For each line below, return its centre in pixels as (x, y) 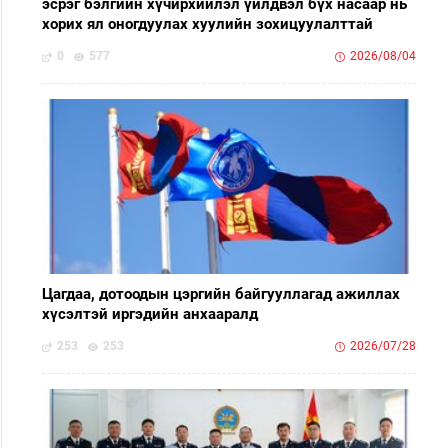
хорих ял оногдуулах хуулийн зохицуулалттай (207, 24)
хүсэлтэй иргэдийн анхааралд (150, 314)
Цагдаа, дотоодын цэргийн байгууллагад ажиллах (221, 294)
